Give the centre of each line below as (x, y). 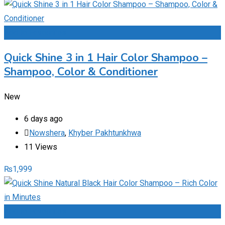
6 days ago (43, 119)
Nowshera (47, 133)
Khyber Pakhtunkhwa (105, 133)
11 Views (41, 147)
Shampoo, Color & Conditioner (81, 72)
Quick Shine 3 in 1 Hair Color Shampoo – (106, 58)
